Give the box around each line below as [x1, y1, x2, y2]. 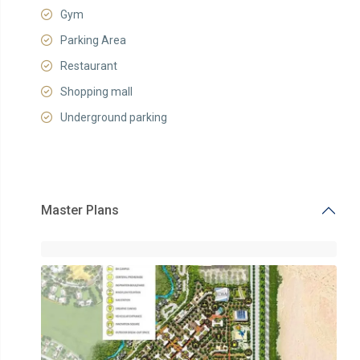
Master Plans [40, 202, 119, 218]
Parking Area [59, 34, 126, 47]
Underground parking [59, 111, 167, 124]
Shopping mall [59, 85, 133, 98]
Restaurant [59, 59, 117, 72]
